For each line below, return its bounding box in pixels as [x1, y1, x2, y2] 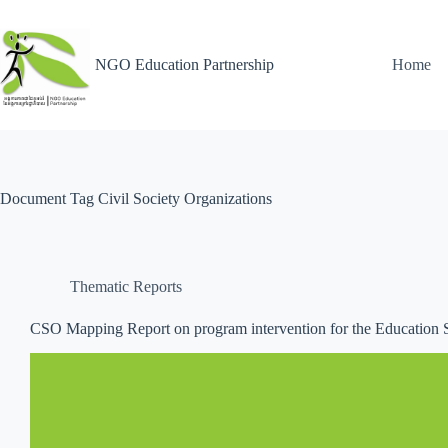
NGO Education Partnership [95, 56, 274, 73]
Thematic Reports [70, 278, 182, 295]
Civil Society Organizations [94, 190, 272, 207]
